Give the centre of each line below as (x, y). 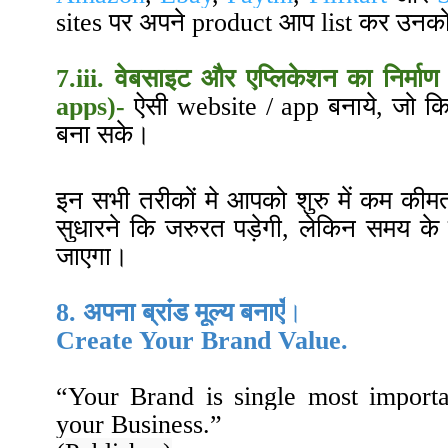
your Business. (133, 425)
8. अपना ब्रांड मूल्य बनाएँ (170, 313)
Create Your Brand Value (198, 341)
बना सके (94, 135)
